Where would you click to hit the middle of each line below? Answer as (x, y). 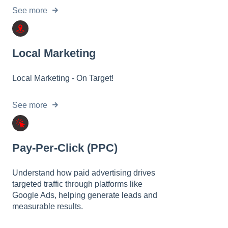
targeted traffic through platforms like (77, 184)
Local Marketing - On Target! (63, 78)
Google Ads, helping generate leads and (85, 195)
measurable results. (48, 207)
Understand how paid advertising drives (84, 173)
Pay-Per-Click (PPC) (65, 148)
